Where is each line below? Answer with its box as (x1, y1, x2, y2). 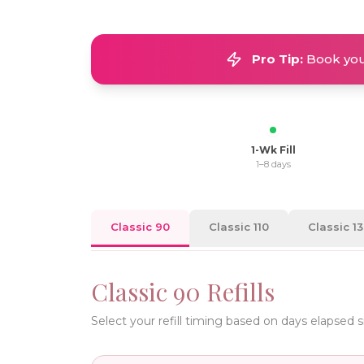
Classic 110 (209, 220, 269, 233)
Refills (201, 275, 275, 308)
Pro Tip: (251, 51, 303, 67)
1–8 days (255, 158, 291, 170)
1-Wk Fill (250, 144, 296, 156)
